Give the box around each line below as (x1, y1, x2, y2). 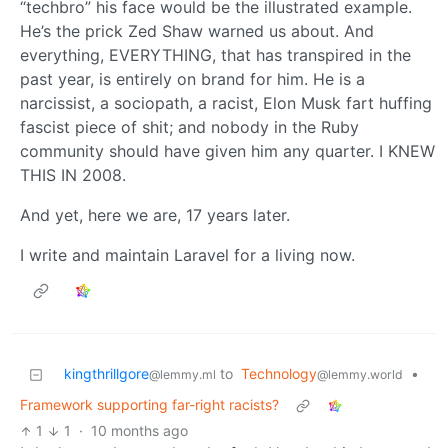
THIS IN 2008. (20, 165, 126, 186)
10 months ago (90, 422, 188, 440)
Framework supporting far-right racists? (20, 396, 279, 414)
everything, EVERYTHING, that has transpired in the (20, 45, 411, 66)
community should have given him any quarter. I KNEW (20, 141, 435, 162)
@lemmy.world (317, 367, 403, 383)
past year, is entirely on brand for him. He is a (20, 69, 365, 90)
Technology (241, 365, 317, 383)
